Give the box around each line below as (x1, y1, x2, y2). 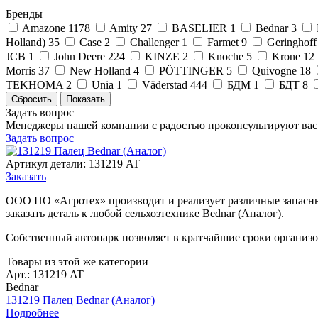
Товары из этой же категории (6, 255, 148, 268)
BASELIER (172, 21, 227, 34)
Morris (6, 64, 35, 77)
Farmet (207, 35, 238, 48)
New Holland (70, 64, 131, 77)
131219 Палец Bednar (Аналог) (6, 293, 155, 306)
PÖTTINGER (159, 64, 224, 77)
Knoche (208, 50, 243, 62)
